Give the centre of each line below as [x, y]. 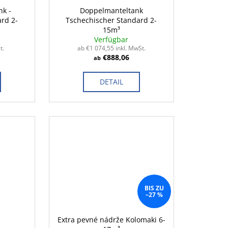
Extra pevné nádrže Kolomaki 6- [111, 220]
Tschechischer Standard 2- [111, 20]
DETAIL [111, 82]
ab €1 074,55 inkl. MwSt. [111, 48]
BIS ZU [154, 188]
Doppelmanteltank [111, 11]
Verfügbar [111, 40]
